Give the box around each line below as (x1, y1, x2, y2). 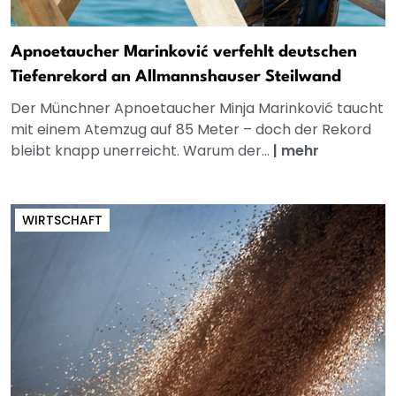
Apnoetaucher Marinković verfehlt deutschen (11, 43, 357, 60)
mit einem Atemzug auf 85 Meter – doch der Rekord (11, 118, 371, 140)
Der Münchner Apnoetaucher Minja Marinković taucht (11, 97, 384, 118)
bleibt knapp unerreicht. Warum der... (11, 140, 273, 161)
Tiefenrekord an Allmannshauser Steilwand (11, 68, 341, 85)
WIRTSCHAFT (22, 210, 103, 229)
